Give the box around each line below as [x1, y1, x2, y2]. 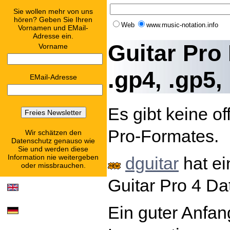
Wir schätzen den [25, 128, 82, 137]
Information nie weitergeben [8, 153, 99, 161]
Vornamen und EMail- [18, 24, 89, 32]
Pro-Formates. [108, 126, 219, 146]
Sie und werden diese [18, 145, 89, 153]
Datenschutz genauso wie [11, 137, 95, 145]
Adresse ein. [33, 32, 74, 40]
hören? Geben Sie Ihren [14, 15, 93, 24]
